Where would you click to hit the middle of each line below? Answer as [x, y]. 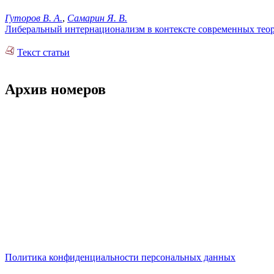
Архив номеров [55, 90]
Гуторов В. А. [34, 18]
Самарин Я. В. [97, 18]
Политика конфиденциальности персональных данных [120, 257]
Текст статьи [43, 53]
